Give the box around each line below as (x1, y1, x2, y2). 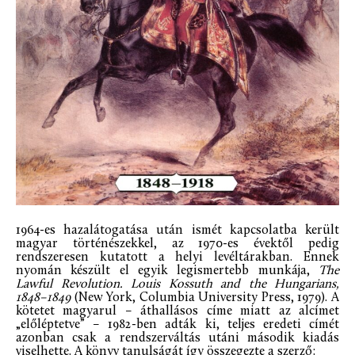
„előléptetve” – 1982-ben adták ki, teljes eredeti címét (16, 319, 339, 332)
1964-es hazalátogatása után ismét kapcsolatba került (16, 224, 339, 238)
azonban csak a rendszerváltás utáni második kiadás (16, 332, 339, 345)
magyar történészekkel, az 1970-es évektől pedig (16, 238, 339, 251)
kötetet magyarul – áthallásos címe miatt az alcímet (16, 305, 339, 319)
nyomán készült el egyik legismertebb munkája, (16, 265, 319, 278)
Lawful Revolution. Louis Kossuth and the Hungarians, (16, 278, 339, 292)
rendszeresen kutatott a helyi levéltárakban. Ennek (16, 251, 339, 265)
